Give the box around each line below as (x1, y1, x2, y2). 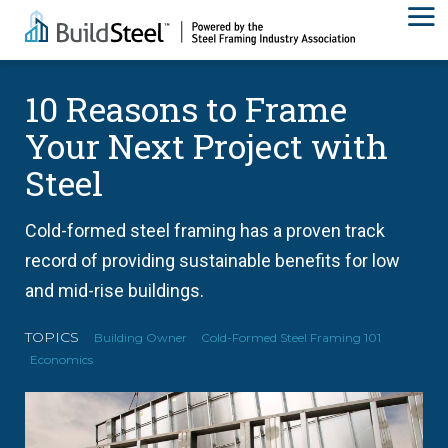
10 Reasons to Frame (25, 86, 347, 131)
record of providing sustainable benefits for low (25, 250, 400, 271)
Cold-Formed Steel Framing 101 (201, 330, 381, 345)
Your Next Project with (25, 123, 388, 168)
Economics (30, 352, 93, 367)
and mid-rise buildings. (25, 280, 204, 301)
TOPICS (25, 328, 79, 346)
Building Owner (94, 330, 187, 345)
